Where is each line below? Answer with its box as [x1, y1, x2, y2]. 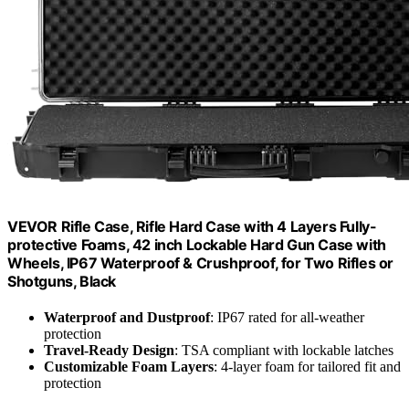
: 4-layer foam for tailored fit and [214, 359, 401, 375]
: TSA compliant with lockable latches [174, 342, 393, 359]
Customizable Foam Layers [44, 359, 214, 375]
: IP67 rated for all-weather [210, 309, 364, 326]
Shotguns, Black [7, 271, 116, 290]
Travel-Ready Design [44, 342, 174, 359]
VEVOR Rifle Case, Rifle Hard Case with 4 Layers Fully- [7, 216, 377, 236]
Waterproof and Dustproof [44, 309, 210, 326]
